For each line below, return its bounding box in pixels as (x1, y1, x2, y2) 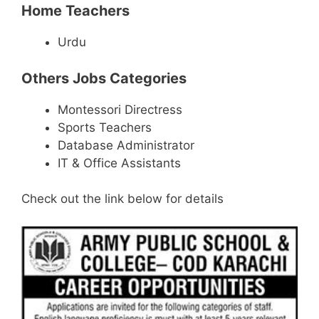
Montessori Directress (58, 102, 182, 117)
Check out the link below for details (21, 192, 224, 206)
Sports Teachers (58, 120, 152, 135)
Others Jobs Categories (21, 69, 187, 87)
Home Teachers (21, 2, 130, 20)
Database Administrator (58, 137, 194, 152)
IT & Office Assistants (58, 155, 181, 170)
